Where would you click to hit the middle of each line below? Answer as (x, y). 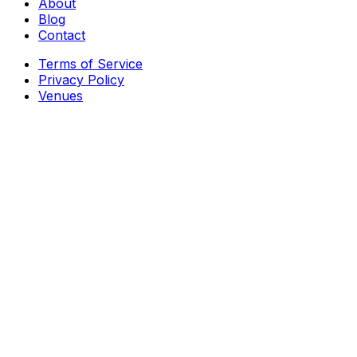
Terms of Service (90, 64)
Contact (62, 35)
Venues (61, 96)
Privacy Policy (81, 80)
